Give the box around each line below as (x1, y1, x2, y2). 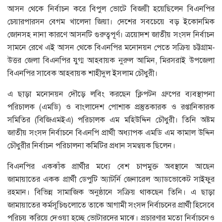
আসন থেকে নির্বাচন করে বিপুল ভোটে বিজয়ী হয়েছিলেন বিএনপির (7, 3, 215, 14)
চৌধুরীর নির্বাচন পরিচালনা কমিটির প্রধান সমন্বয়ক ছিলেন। (7, 140, 175, 151)
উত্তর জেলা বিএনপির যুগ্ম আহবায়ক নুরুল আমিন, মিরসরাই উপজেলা (7, 55, 215, 65)
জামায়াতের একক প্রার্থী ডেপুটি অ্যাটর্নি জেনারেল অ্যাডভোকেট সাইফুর (7, 173, 215, 184)
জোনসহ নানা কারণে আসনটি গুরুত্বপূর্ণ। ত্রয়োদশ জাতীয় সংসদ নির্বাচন (7, 29, 215, 40)
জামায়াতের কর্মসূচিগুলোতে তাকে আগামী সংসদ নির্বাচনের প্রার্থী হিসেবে (7, 199, 215, 210)
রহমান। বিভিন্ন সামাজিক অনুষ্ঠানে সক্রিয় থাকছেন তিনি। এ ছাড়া (7, 186, 215, 197)
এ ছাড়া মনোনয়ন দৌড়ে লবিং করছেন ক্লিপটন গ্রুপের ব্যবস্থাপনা (7, 88, 215, 99)
